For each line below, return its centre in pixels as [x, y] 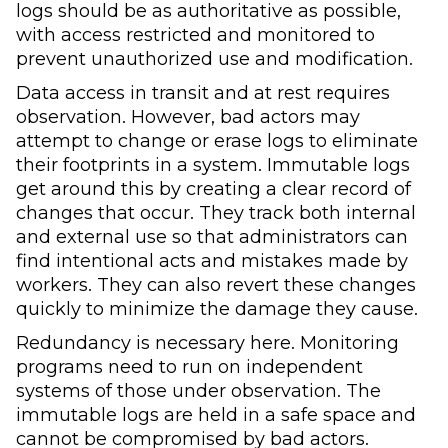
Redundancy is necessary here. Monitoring [207, 343]
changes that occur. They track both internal [216, 213]
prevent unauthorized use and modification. [214, 59]
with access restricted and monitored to [195, 35]
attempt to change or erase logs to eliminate [217, 141]
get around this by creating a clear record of [213, 189]
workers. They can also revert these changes [216, 285]
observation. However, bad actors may [188, 117]
